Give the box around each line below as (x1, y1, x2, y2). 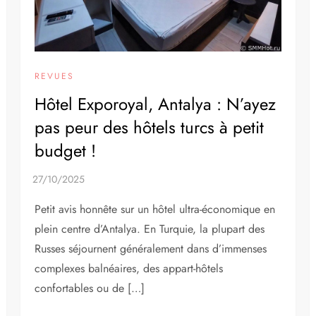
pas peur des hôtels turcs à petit (35, 115, 265, 140)
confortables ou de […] (35, 280, 145, 297)
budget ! (35, 138, 97, 164)
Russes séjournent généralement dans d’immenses (35, 241, 267, 257)
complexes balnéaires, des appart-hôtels (35, 260, 224, 277)
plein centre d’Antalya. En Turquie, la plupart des (35, 221, 265, 238)
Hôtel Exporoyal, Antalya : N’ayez (35, 92, 276, 117)
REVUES (35, 70, 75, 83)
